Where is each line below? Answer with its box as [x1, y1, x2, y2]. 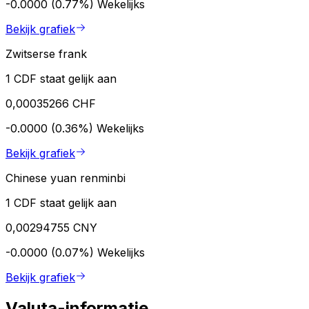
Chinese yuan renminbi [6, 170, 126, 185]
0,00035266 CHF [6, 96, 96, 110]
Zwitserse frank [6, 46, 87, 61]
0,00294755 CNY [6, 220, 97, 235]
